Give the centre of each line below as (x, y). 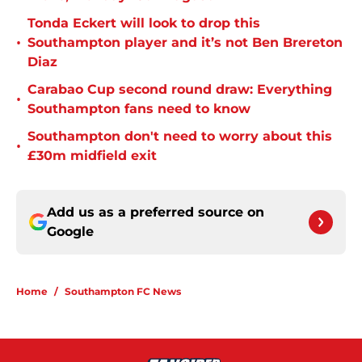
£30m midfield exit (92, 156)
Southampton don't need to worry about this (180, 137)
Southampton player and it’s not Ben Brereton (185, 43)
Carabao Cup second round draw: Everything (180, 90)
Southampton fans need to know (139, 109)
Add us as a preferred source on (156, 213)
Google (70, 232)
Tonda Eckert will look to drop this (144, 23)
